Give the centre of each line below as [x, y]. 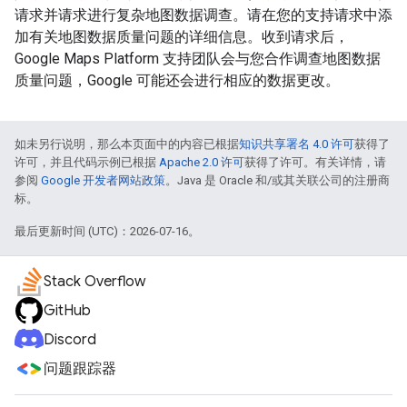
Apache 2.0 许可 [202, 162]
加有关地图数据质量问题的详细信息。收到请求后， [182, 36]
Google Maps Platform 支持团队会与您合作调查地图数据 [198, 58]
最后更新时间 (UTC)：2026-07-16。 [107, 231]
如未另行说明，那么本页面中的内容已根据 [127, 144]
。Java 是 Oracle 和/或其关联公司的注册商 [278, 180]
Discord [70, 340]
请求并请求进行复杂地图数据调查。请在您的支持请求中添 [203, 15]
